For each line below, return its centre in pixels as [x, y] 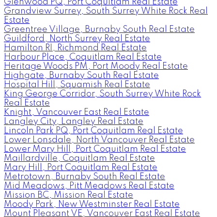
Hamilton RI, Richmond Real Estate [75, 48]
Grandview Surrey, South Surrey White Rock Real [106, 11]
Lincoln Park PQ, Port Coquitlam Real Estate [93, 131]
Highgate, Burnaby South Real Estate [81, 75]
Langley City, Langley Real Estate [74, 121]
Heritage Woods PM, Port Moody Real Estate [96, 66]
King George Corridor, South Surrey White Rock [102, 94]
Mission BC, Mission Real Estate [69, 195]
